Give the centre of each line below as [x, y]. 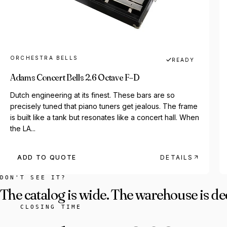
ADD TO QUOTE [47, 157]
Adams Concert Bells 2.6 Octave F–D [75, 77]
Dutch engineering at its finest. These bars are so [92, 95]
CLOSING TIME [51, 207]
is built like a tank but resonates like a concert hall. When [105, 117]
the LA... [23, 128]
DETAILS [177, 157]
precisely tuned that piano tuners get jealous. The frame [104, 106]
